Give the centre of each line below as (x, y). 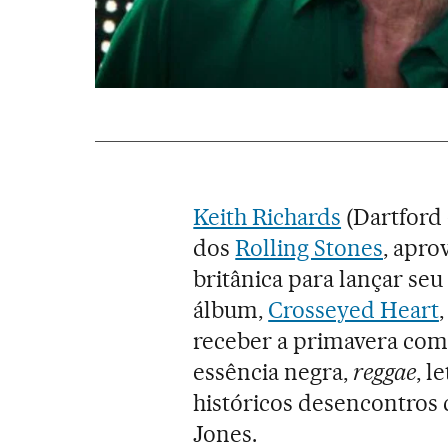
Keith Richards (267, 216)
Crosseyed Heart (353, 309)
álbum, (231, 309)
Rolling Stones (309, 247)
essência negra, (273, 371)
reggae (384, 371)
